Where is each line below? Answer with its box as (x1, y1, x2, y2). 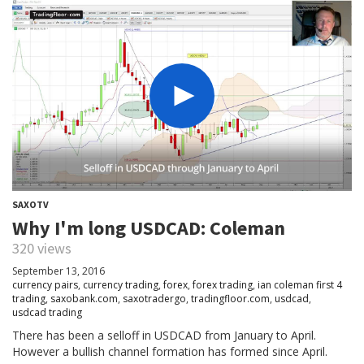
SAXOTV (12, 198, 49, 211)
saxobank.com (50, 292, 118, 306)
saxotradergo (123, 292, 186, 306)
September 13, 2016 (12, 264, 105, 279)
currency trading (83, 278, 158, 292)
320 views (12, 239, 71, 258)
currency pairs (12, 278, 78, 292)
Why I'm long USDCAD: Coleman (12, 215, 285, 241)
